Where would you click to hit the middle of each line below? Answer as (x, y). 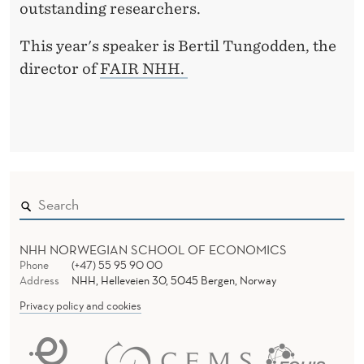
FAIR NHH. (144, 68)
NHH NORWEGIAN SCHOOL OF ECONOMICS (153, 249)
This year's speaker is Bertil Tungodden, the (178, 45)
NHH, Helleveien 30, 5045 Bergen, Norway (173, 280)
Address (39, 280)
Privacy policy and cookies (80, 305)
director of (60, 68)
